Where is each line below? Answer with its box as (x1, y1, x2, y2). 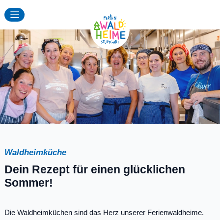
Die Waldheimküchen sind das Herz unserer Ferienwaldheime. (4, 208, 204, 217)
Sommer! (4, 176, 53, 189)
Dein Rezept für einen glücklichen (4, 163, 185, 176)
